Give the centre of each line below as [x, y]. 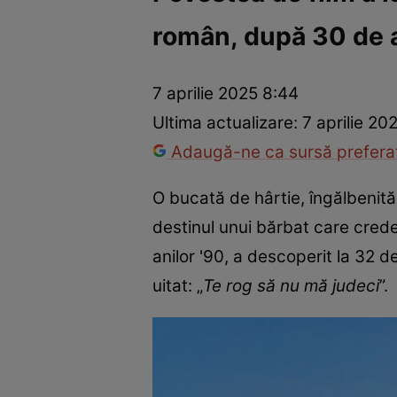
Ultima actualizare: [227, 123]
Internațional [198, 49]
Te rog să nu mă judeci [291, 285]
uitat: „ [178, 285]
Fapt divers [286, 49]
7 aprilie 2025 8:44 [226, 94]
